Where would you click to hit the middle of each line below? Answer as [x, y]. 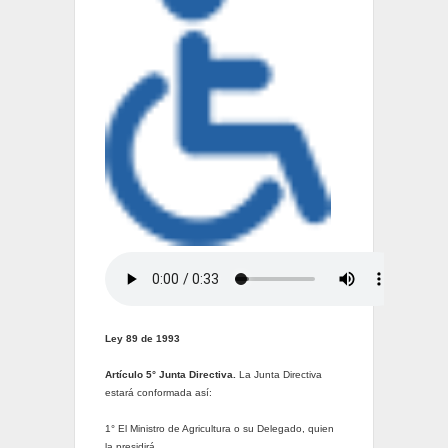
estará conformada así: [158, 393]
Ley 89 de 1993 [142, 339]
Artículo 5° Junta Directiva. [170, 375]
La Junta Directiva [278, 375]
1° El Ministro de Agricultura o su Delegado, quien [219, 429]
